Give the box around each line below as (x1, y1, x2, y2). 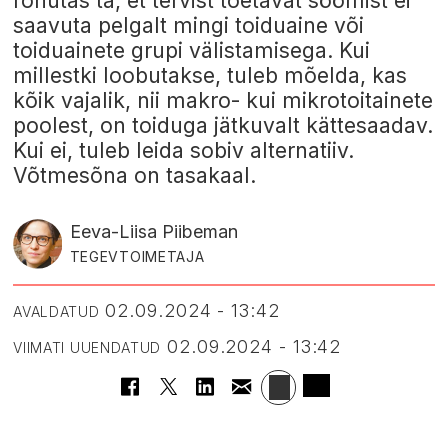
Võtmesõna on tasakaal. (13, 163, 257, 189)
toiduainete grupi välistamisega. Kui (13, 38, 371, 64)
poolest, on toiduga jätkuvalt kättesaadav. (13, 113, 434, 139)
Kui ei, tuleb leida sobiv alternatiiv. (13, 138, 355, 164)
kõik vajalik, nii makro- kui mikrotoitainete (13, 88, 434, 114)
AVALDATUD (13, 302, 100, 320)
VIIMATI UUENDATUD (13, 338, 162, 356)
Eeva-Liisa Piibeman (69, 221, 238, 243)
